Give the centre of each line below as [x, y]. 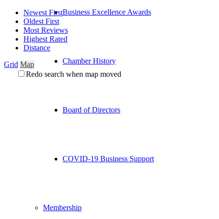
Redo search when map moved [74, 74]
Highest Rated [45, 39]
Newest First [43, 12]
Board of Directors [91, 109]
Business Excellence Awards [107, 12]
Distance [37, 48]
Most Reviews [46, 30]
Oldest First [41, 21]
